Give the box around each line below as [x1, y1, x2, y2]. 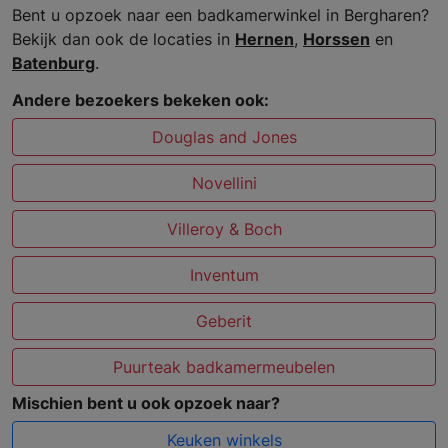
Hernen [235, 28, 294, 49]
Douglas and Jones [151, 126, 297, 147]
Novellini [191, 172, 257, 193]
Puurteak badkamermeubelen [113, 356, 335, 377]
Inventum [189, 264, 259, 285]
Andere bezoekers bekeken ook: [12, 89, 269, 110]
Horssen [303, 28, 370, 49]
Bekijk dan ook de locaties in [12, 28, 235, 49]
